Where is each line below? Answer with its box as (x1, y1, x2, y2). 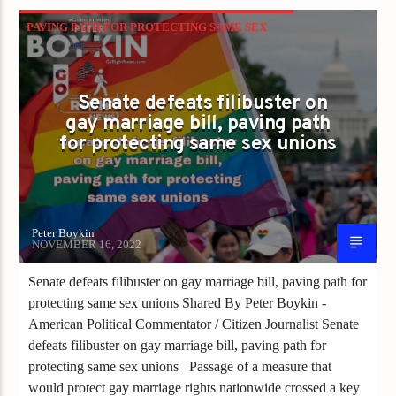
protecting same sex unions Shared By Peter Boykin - (28, 294, 327, 310)
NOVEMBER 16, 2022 (32, 237, 142, 251)
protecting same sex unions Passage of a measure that (28, 358, 332, 374)
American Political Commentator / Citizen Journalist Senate (28, 316, 360, 331)
